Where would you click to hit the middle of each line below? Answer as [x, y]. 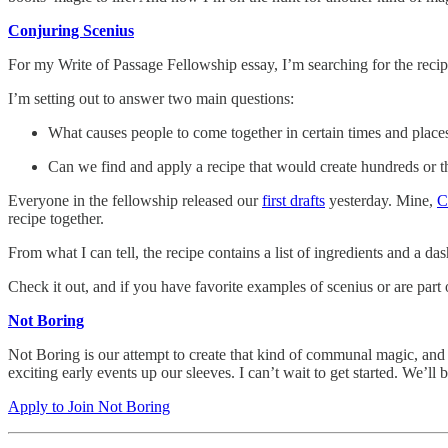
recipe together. [56, 218]
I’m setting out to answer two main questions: [151, 98]
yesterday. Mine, [381, 200]
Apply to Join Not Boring [89, 406]
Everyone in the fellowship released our [135, 200]
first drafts [293, 200]
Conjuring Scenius [71, 30]
